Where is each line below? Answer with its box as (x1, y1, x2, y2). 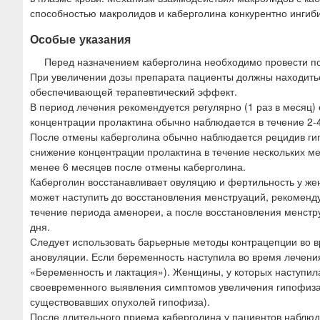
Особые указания (30, 31, 131, 48)
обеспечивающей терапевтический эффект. (30, 84, 237, 99)
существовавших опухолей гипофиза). (30, 294, 210, 309)
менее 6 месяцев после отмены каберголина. (30, 159, 246, 174)
